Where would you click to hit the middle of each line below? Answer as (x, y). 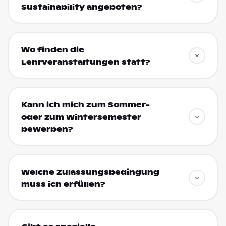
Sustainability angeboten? (81, 7)
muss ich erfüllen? (63, 184)
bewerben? (47, 129)
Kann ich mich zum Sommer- (85, 105)
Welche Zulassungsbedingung (90, 172)
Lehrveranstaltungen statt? (86, 62)
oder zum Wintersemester (81, 117)
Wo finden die (52, 50)
